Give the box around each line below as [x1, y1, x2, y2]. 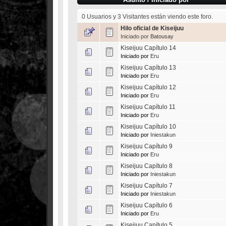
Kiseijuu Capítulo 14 [121, 44, 176, 51]
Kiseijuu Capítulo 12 [121, 83, 176, 91]
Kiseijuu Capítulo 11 [121, 103, 176, 110]
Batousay [150, 33, 174, 39]
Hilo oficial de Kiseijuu [121, 24, 184, 32]
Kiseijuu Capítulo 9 [121, 142, 173, 150]
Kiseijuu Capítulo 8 [121, 162, 173, 169]
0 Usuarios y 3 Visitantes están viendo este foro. [81, 13, 213, 20]
